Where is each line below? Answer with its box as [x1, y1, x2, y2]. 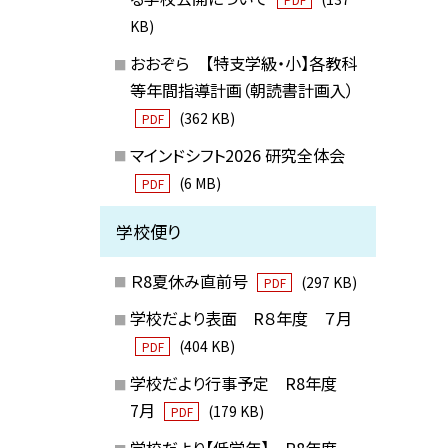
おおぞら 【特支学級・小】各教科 [129, 50, 357, 75]
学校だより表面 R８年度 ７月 [129, 306, 352, 331]
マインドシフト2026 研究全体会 [129, 142, 345, 167]
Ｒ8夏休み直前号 [129, 268, 252, 293]
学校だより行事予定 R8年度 [129, 371, 357, 396]
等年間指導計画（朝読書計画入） [129, 77, 354, 102]
